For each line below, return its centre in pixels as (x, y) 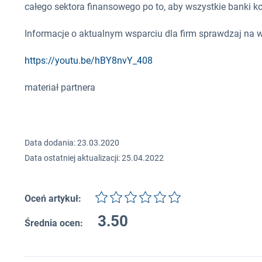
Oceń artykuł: (53, 199)
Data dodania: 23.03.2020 (72, 143)
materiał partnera (60, 88)
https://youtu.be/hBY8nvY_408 (89, 61)
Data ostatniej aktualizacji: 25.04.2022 (94, 158)
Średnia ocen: (54, 223)
